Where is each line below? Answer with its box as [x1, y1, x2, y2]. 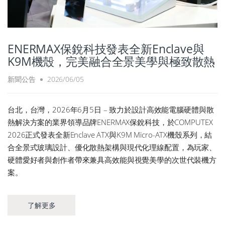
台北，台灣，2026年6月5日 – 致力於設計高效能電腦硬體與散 [8, 104, 214, 115]
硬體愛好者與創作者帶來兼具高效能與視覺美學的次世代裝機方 [8, 155, 217, 165]
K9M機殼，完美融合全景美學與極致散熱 [8, 53, 215, 69]
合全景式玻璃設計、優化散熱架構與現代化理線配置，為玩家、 [8, 142, 217, 153]
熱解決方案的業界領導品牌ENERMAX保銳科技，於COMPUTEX [8, 117, 213, 128]
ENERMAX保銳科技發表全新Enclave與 [8, 40, 204, 57]
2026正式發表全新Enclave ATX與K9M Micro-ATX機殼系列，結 [8, 130, 212, 140]
